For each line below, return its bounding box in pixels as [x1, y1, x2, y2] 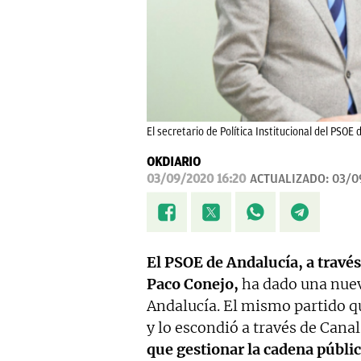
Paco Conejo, [147, 275, 239, 294]
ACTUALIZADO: [250, 172, 332, 187]
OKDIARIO [147, 155, 201, 170]
